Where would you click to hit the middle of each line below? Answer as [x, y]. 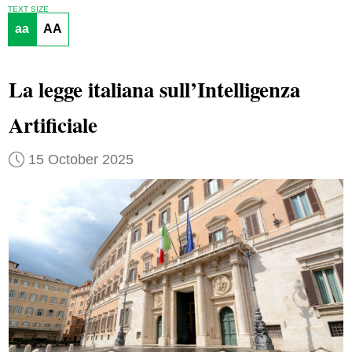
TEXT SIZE [28, 9]
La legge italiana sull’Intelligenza [154, 90]
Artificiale [53, 125]
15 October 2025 [81, 159]
